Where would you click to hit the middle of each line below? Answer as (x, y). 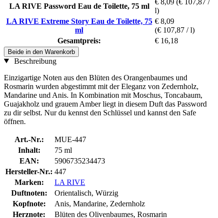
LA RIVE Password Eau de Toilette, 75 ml (79, 6)
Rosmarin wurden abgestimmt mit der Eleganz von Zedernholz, (101, 86)
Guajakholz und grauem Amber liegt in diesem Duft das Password (105, 104)
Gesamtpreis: (79, 40)
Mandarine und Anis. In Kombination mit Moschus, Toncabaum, (103, 95)
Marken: (29, 182)
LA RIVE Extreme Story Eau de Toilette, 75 (79, 21)
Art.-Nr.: (29, 139)
